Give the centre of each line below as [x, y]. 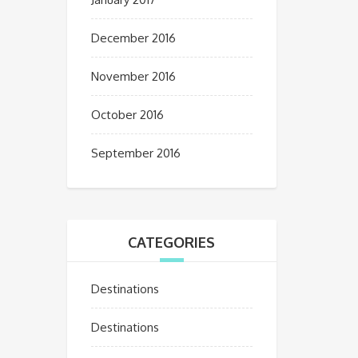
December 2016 [133, 38]
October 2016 [127, 115]
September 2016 [135, 153]
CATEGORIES [172, 242]
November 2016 [133, 76]
